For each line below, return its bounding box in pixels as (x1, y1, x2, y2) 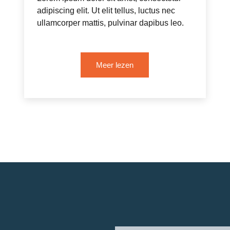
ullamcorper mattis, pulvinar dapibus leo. (36, 18, 184, 27)
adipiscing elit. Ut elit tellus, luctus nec (36, 6, 175, 15)
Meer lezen (96, 60, 134, 69)
